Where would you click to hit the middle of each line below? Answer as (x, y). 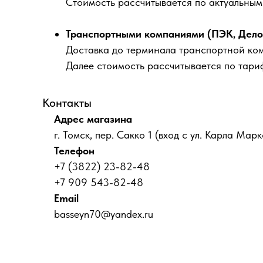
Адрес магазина (93, 119)
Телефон (74, 151)
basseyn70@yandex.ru (104, 214)
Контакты (67, 103)
